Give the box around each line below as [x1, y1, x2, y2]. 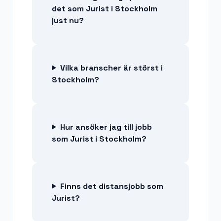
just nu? [52, 15, 84, 26]
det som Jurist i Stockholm [52, 3, 157, 14]
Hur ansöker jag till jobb [60, 121, 152, 132]
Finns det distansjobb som [60, 181, 163, 191]
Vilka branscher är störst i [60, 62, 163, 73]
